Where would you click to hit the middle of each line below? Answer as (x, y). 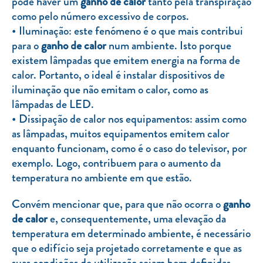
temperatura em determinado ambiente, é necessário (131, 233)
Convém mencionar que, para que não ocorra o (116, 204)
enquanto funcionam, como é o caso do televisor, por (129, 148)
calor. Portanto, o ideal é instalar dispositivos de (118, 75)
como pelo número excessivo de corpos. (100, 16)
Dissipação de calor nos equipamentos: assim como (133, 119)
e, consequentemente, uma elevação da (138, 218)
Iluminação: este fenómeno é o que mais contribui (131, 31)
